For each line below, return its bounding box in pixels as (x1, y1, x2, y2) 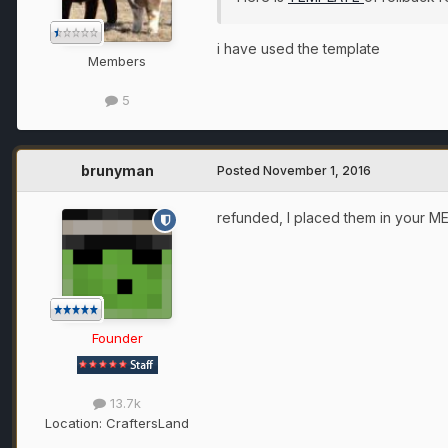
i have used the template (217, 40, 380, 58)
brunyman (80, 162, 154, 180)
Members (88, 53, 146, 70)
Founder (91, 330, 143, 347)
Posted (217, 163, 263, 179)
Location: (45, 414, 106, 431)
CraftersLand (106, 414, 189, 431)
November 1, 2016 (263, 163, 371, 179)
